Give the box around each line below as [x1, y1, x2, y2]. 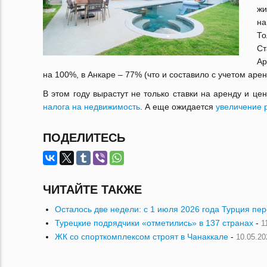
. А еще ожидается [140, 102, 216, 111]
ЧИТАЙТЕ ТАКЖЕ [43, 183, 142, 196]
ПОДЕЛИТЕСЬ [43, 131, 125, 144]
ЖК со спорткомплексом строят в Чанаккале [55, 232, 228, 241]
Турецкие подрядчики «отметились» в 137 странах [55, 218, 253, 228]
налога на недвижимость [43, 102, 140, 111]
